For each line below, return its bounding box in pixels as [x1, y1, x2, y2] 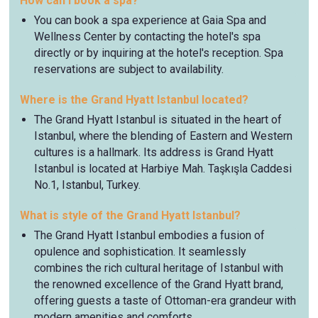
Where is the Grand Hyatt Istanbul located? [20, 93, 249, 107]
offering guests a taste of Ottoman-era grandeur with [34, 294, 297, 308]
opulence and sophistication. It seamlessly [34, 245, 247, 259]
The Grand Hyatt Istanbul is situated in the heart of [34, 113, 283, 127]
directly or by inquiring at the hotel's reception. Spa [34, 46, 284, 60]
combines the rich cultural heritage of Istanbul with [34, 261, 284, 275]
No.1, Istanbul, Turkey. [34, 178, 141, 192]
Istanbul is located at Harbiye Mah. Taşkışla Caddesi [34, 162, 292, 176]
